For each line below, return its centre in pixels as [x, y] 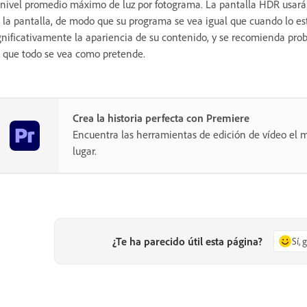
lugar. [85, 150]
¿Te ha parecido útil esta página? [188, 241]
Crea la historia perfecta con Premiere [161, 118]
